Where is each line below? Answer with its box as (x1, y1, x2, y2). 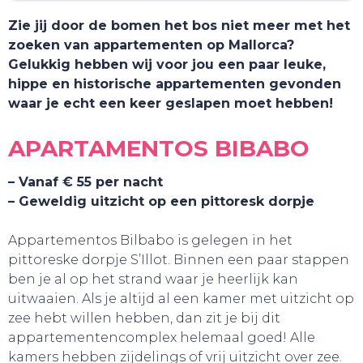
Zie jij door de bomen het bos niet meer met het (8, 18, 350, 33)
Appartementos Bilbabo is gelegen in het (8, 233, 293, 248)
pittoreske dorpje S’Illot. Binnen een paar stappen (8, 252, 349, 267)
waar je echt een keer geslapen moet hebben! (8, 96, 333, 111)
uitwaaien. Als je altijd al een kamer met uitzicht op (8, 291, 354, 306)
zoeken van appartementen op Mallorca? (8, 37, 294, 53)
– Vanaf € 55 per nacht (8, 174, 163, 190)
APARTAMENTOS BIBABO (8, 135, 310, 162)
